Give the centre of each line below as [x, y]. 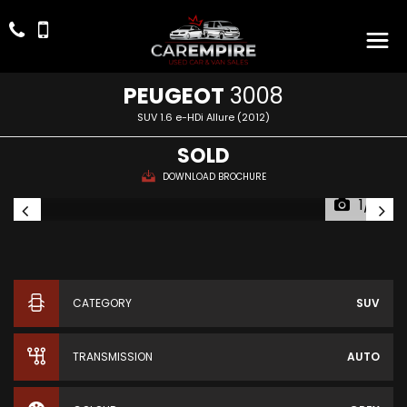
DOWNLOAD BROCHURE [214, 177]
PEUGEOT [174, 96]
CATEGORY [102, 303]
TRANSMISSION [113, 357]
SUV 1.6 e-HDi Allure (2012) [203, 117]
